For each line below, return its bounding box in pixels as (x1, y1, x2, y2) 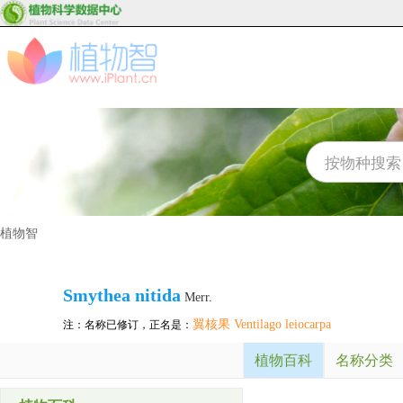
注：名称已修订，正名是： (63, 318, 193, 331)
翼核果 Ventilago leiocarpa (193, 318, 331, 331)
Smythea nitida (63, 285, 181, 305)
